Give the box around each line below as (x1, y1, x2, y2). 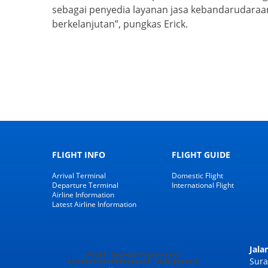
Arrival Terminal (52, 170, 106, 181)
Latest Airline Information (52, 199, 136, 210)
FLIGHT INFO (52, 149, 105, 161)
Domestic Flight (172, 170, 223, 181)
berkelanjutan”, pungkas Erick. (52, 17, 188, 31)
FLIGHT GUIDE (172, 149, 230, 161)
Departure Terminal (52, 180, 118, 191)
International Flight (172, 180, 234, 191)
